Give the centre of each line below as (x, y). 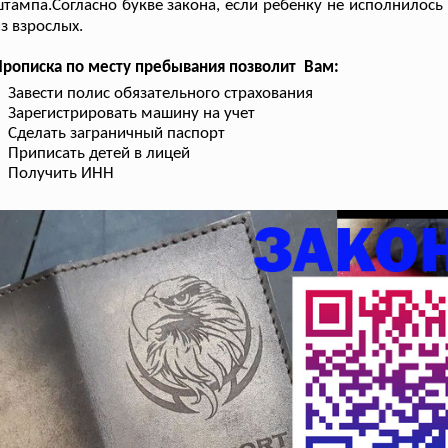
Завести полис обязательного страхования (161, 93)
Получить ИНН (61, 173)
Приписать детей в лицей (99, 153)
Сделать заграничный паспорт (117, 133)
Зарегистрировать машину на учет (132, 113)
